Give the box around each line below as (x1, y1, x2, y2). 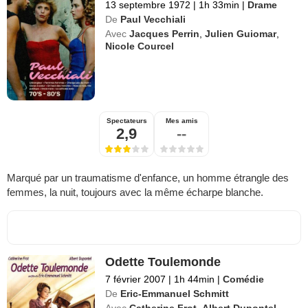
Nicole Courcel (105, 41, 175, 52)
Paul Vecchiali (120, 14, 186, 25)
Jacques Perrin (129, 28, 200, 40)
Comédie (223, 274, 265, 285)
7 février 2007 (105, 274, 166, 285)
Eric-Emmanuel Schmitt (120, 288, 230, 300)
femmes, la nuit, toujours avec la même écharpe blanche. (7, 186, 263, 199)
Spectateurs (106, 117, 147, 125)
